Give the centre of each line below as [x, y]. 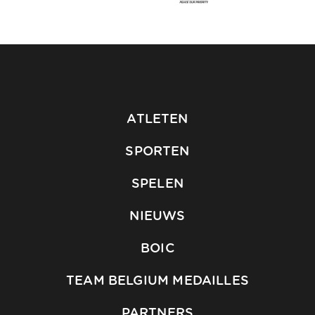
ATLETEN [157, 120]
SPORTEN [157, 152]
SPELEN [157, 185]
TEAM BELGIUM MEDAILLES [157, 282]
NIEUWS [157, 217]
